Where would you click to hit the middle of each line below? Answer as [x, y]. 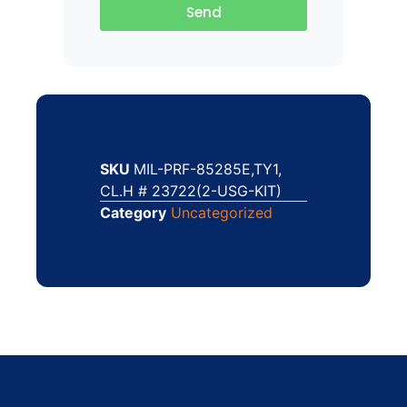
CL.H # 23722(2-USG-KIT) [191, 190]
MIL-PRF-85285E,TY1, [208, 169]
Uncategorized [222, 212]
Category [133, 212]
